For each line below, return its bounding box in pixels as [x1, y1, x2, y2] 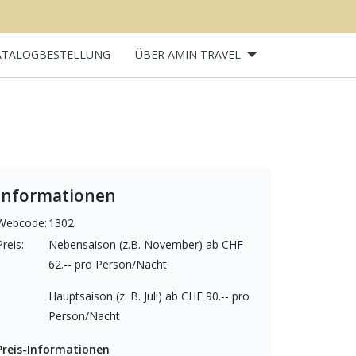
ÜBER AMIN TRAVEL [134, 47, 241, 63]
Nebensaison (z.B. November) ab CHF [48, 236, 243, 252]
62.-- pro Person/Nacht [48, 256, 167, 272]
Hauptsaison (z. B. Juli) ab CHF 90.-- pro [48, 288, 250, 304]
